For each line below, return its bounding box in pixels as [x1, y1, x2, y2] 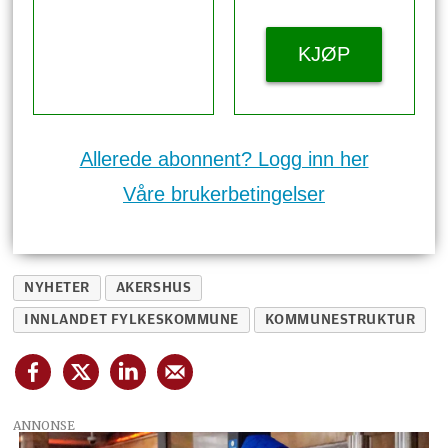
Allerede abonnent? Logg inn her [79, 148, 369, 171]
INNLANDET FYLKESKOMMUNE [24, 311, 240, 327]
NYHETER [24, 279, 91, 295]
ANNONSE [13, 417, 76, 433]
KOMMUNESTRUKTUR [264, 311, 416, 327]
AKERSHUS [115, 279, 192, 295]
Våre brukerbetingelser [123, 183, 325, 206]
